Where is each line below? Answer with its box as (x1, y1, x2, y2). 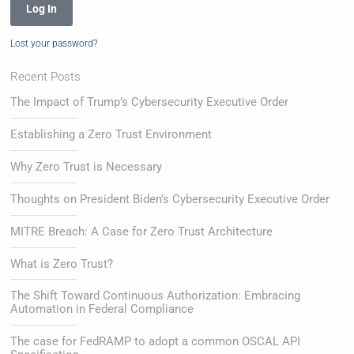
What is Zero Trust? (10, 256, 114, 271)
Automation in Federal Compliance (10, 302, 194, 317)
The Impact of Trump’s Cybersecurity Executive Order (10, 94, 289, 109)
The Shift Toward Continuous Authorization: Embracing (10, 288, 301, 303)
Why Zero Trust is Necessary (10, 159, 163, 174)
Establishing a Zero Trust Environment (10, 126, 213, 141)
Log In (26, 2, 58, 15)
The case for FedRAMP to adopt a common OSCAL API (10, 334, 301, 349)
